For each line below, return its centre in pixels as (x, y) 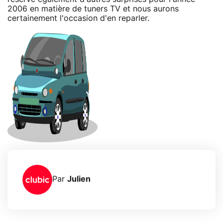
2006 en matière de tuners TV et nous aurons (93, 9)
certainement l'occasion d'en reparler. (78, 18)
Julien (79, 179)
